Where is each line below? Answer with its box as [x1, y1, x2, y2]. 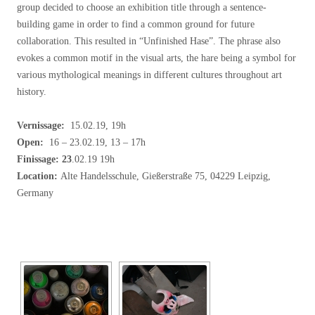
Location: [17, 171, 60, 182]
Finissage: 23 [17, 154, 72, 165]
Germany [17, 188, 53, 199]
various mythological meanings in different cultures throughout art [17, 70, 282, 81]
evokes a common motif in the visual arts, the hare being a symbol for [17, 53, 296, 64]
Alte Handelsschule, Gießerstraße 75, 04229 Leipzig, [60, 171, 271, 182]
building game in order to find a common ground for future [17, 19, 255, 30]
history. [17, 86, 46, 98]
